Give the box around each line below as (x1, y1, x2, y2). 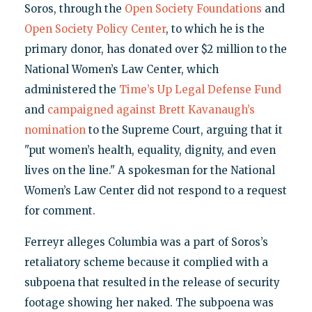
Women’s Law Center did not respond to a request (24, 184, 287, 198)
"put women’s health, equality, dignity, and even (24, 143, 276, 157)
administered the (24, 83, 119, 97)
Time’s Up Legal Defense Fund (118, 83, 281, 97)
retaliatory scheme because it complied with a (24, 256, 268, 270)
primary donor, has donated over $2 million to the (24, 42, 287, 56)
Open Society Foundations (124, 2, 262, 16)
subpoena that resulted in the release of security (24, 276, 280, 290)
